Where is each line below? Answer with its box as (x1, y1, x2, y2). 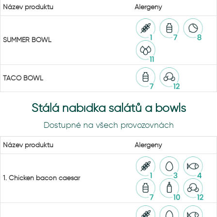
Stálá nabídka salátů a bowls (31, 101, 186, 115)
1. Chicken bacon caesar (3, 174, 80, 182)
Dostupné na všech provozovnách (43, 120, 174, 130)
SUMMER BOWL (3, 36, 51, 44)
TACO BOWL (3, 74, 43, 82)
